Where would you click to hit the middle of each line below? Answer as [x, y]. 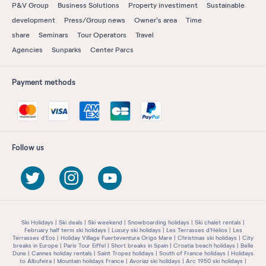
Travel [145, 35]
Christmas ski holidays [207, 238]
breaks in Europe [35, 246]
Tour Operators [102, 35]
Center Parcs [112, 50]
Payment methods [44, 82]
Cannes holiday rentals [62, 254]
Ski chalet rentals [218, 223]
